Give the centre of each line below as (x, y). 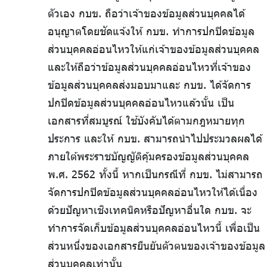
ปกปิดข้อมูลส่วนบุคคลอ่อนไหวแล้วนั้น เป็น (141, 103)
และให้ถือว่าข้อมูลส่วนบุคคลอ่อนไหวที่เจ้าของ (149, 67)
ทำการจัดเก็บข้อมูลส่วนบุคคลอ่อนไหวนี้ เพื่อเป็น (154, 228)
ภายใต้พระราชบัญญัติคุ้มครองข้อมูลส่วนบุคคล (148, 156)
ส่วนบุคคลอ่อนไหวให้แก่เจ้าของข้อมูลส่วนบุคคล (153, 49)
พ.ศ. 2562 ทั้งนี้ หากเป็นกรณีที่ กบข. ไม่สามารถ (155, 174)
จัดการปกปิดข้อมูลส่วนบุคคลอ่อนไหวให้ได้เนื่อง (153, 192)
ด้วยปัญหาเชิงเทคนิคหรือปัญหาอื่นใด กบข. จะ (150, 210)
